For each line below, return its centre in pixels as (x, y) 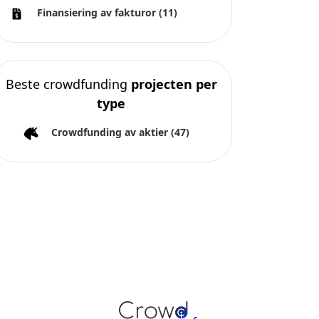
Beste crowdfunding (68, 84)
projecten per (174, 84)
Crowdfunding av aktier (111, 132)
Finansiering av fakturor (98, 13)
